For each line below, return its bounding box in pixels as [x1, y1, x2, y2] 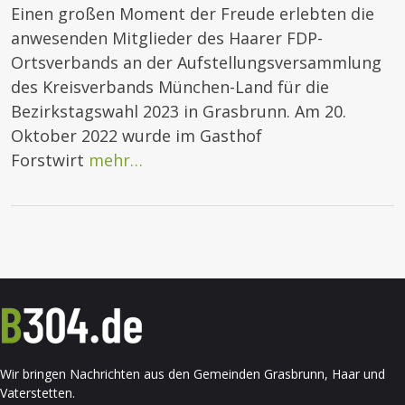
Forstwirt [11, 149, 89, 172]
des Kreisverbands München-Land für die [11, 76, 329, 99]
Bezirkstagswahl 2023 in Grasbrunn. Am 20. [11, 100, 346, 123]
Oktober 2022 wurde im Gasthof [11, 125, 262, 147]
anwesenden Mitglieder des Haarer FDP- [11, 27, 323, 50]
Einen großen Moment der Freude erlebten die [11, 3, 374, 25]
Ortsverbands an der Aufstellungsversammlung [11, 52, 381, 74]
